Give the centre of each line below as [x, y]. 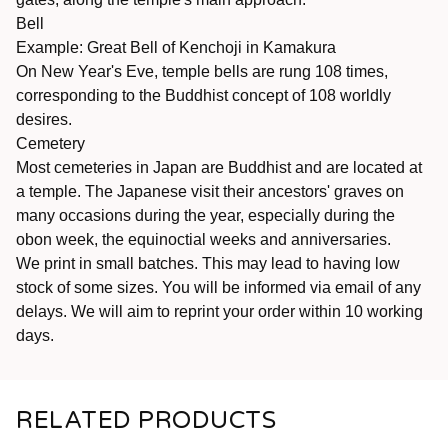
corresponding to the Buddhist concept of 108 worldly [203, 95]
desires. [44, 119]
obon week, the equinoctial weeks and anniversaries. [203, 239]
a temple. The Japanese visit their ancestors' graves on [210, 191]
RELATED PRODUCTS [146, 420]
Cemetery [50, 143]
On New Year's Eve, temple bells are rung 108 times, [202, 71]
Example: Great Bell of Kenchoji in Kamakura [176, 47]
